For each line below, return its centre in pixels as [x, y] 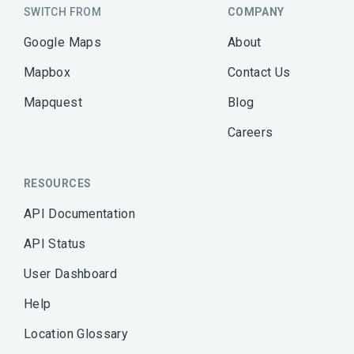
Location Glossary [76, 333]
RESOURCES [58, 183]
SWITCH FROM [62, 11]
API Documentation [80, 213]
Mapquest [53, 102]
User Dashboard [71, 273]
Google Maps [62, 42]
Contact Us [259, 72]
